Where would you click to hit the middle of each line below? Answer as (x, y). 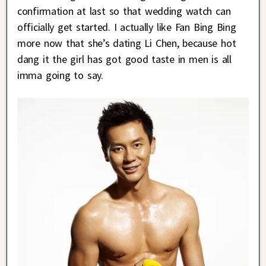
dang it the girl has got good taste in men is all (124, 59)
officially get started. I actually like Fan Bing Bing (127, 27)
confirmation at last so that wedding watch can (124, 11)
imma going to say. (60, 75)
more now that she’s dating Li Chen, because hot (127, 43)
